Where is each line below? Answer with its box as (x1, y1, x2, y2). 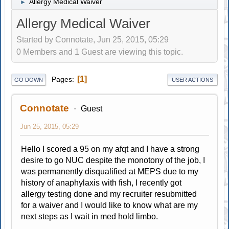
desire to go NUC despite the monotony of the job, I (21, 155, 205, 165)
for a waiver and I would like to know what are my (21, 200, 198, 210)
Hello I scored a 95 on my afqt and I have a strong (21, 144, 200, 153)
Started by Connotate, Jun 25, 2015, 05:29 (16, 35, 169, 44)
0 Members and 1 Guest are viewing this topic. (16, 48, 184, 57)
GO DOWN (14, 76, 43, 83)
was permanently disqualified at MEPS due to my (21, 167, 199, 176)
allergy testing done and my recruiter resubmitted (21, 189, 197, 198)
